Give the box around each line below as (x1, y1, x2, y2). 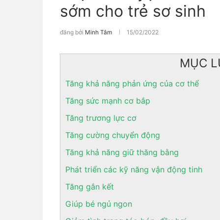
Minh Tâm (85, 28, 112, 36)
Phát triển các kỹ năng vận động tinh (65, 165, 202, 174)
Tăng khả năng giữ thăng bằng (65, 147, 179, 157)
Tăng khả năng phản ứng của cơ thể (65, 79, 199, 88)
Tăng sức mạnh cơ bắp (65, 96, 150, 106)
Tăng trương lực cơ (65, 113, 137, 123)
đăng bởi (60, 28, 85, 36)
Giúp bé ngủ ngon (65, 199, 132, 209)
